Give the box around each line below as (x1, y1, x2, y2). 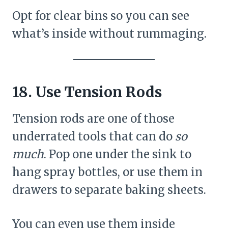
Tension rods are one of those (12, 111, 175, 126)
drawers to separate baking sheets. (12, 182, 206, 197)
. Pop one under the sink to (44, 147, 191, 161)
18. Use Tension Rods (12, 82, 162, 101)
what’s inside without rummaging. (12, 26, 207, 41)
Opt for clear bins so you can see (12, 8, 189, 23)
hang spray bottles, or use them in (12, 164, 203, 179)
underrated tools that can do (12, 129, 175, 144)
